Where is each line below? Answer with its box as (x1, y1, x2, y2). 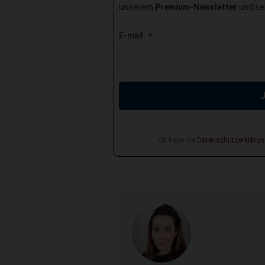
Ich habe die (157, 135, 197, 144)
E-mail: (119, 30, 147, 40)
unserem (119, 2, 155, 12)
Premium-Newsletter (155, 2, 237, 12)
